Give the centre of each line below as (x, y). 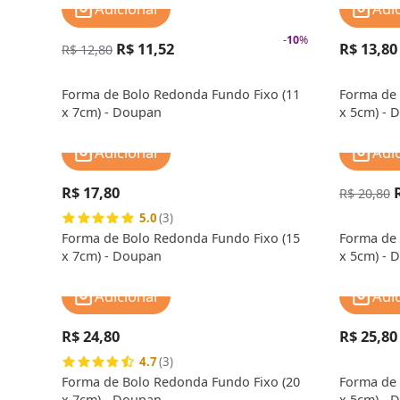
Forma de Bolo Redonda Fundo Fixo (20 (181, 381)
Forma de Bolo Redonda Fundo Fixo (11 (181, 94)
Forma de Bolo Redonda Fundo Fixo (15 (181, 237)
